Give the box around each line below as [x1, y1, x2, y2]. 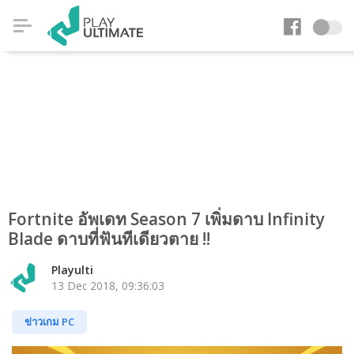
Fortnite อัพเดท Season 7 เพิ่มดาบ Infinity [8, 208, 325, 230]
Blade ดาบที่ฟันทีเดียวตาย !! [8, 228, 210, 250]
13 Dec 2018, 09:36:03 [51, 278, 164, 293]
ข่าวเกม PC [24, 314, 74, 329]
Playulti [51, 262, 93, 277]
